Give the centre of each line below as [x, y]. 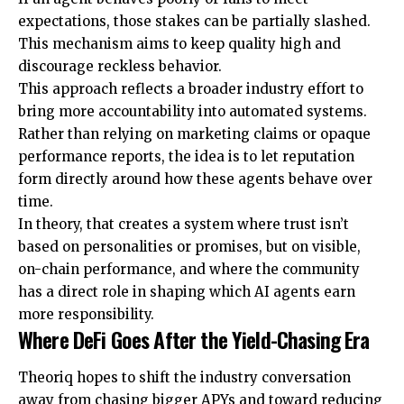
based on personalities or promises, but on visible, [189, 247]
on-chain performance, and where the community [189, 270]
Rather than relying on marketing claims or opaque [194, 134]
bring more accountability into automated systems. [193, 112]
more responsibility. [88, 315]
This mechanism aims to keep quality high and [179, 44]
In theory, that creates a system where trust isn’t [184, 225]
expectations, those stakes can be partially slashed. [194, 22]
